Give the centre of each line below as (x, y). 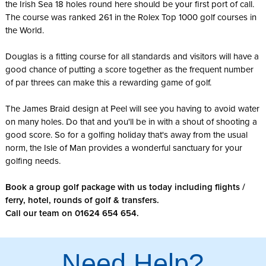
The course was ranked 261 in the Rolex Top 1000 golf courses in (131, 18)
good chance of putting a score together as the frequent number (129, 70)
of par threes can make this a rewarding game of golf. (108, 83)
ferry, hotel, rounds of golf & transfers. (82, 200)
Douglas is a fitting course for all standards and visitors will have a (132, 57)
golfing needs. (33, 161)
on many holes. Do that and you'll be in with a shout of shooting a (131, 122)
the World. (24, 31)
